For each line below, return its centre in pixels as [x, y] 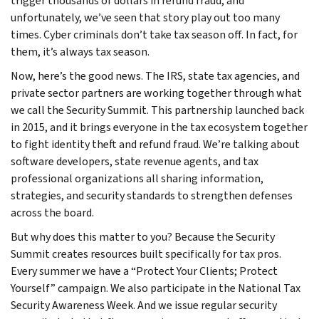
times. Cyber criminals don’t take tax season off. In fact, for [154, 34]
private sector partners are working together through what [156, 93]
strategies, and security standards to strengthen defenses [152, 195]
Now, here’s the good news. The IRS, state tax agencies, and [155, 75]
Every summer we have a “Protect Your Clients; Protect [144, 271]
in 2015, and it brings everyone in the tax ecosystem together [159, 127]
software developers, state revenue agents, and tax [135, 161]
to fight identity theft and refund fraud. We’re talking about [155, 144]
